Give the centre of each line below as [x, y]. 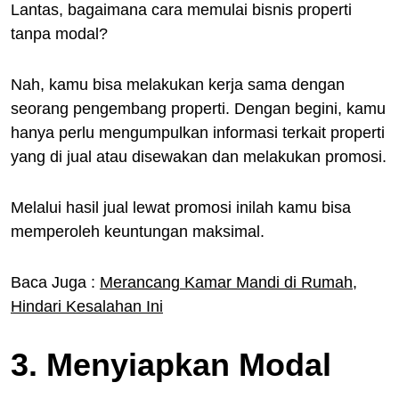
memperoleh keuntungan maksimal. [138, 231]
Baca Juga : [55, 282]
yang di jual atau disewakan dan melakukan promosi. [199, 156]
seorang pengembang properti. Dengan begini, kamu [198, 108]
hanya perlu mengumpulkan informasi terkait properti [198, 132]
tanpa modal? [59, 33]
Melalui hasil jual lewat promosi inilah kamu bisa [181, 207]
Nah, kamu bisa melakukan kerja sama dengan [178, 84]
